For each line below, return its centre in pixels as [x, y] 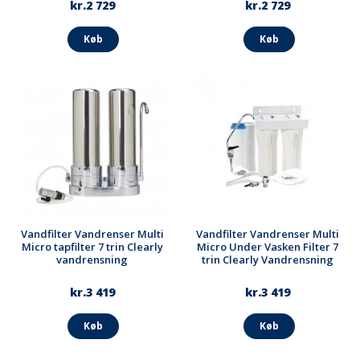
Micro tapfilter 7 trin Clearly [92, 246]
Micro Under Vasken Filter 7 [268, 246]
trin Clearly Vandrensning [268, 259]
